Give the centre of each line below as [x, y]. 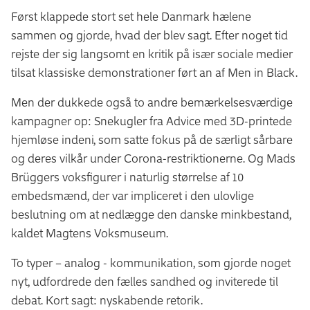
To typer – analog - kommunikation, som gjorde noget [151, 262]
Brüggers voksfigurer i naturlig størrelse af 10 [127, 176]
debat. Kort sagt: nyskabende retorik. [107, 300]
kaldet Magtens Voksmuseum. [90, 232]
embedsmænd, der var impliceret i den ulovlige [133, 195]
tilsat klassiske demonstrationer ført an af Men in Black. [154, 72]
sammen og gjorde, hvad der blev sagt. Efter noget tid [149, 35]
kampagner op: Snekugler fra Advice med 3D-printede [152, 120]
